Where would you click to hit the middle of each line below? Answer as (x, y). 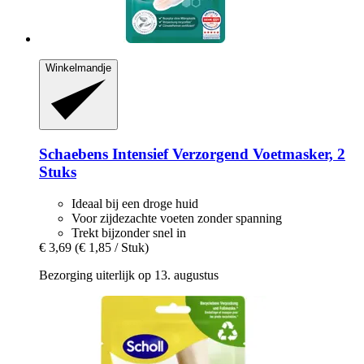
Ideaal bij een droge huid (135, 203)
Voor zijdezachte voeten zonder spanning (177, 218)
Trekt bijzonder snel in (129, 232)
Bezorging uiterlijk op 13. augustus (129, 275)
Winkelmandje (78, 67)
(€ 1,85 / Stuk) (112, 247)
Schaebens (74, 154)
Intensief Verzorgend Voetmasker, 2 (227, 154)
